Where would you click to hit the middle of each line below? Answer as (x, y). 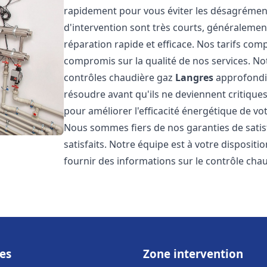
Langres (195, 77)
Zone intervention (193, 254)
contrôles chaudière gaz (120, 77)
